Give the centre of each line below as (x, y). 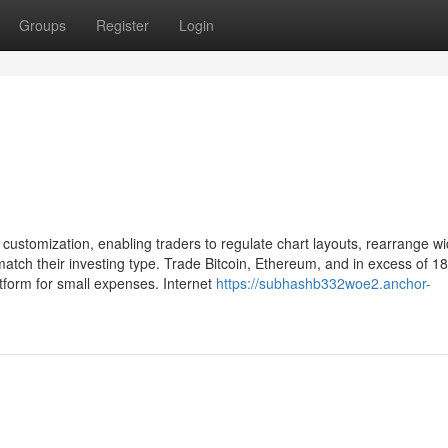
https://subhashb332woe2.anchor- (323, 283)
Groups (42, 25)
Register (122, 25)
